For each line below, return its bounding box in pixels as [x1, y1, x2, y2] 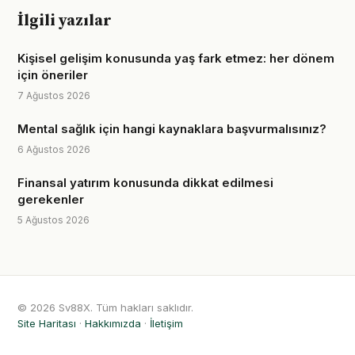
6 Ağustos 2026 [17, 143, 90, 155]
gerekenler [17, 192, 84, 207]
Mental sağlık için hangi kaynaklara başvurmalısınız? [17, 121, 326, 136]
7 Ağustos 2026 [17, 90, 90, 101]
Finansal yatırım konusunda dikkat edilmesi [17, 175, 273, 190]
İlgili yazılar [17, 11, 112, 31]
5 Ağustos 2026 [17, 214, 90, 226]
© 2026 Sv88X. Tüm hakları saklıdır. [17, 301, 193, 314]
